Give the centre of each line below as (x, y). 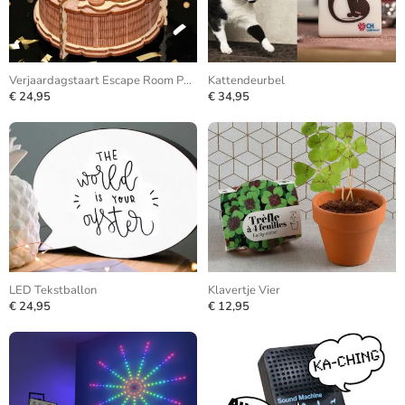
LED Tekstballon (53, 290)
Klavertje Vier (244, 290)
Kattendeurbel (246, 80)
